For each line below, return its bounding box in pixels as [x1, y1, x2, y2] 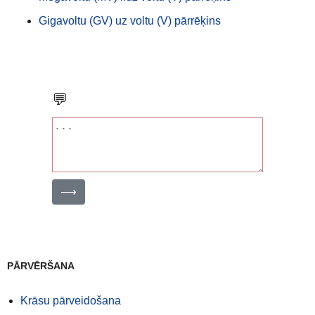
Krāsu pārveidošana [20, 295, 121, 307]
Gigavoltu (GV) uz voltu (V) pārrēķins [39, 15, 221, 27]
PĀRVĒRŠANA [7, 260, 75, 271]
